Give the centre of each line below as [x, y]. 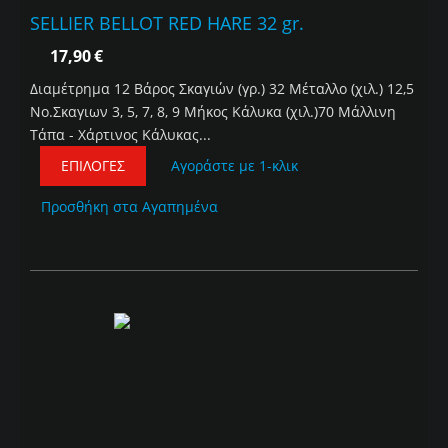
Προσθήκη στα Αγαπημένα [129, 207]
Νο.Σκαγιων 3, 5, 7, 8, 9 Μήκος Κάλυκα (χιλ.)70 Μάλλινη [213, 112]
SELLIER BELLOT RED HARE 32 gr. [167, 23]
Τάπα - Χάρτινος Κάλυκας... [120, 135]
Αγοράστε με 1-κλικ [234, 166]
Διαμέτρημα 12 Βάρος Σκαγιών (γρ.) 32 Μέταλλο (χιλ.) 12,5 [222, 89]
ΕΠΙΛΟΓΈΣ [93, 166]
